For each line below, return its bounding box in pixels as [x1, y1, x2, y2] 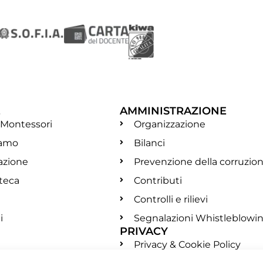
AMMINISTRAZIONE [120, 104, 227, 117]
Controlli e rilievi [134, 193, 208, 205]
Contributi [134, 174, 182, 186]
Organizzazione [134, 118, 205, 130]
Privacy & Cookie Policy [134, 238, 241, 250]
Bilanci [134, 137, 165, 149]
